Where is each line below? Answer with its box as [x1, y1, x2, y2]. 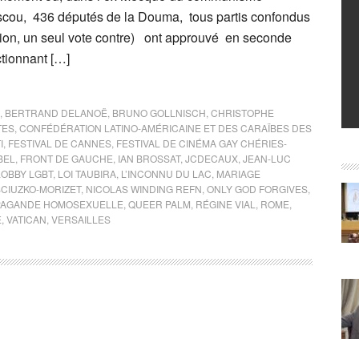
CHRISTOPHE [211, 106, 274, 119]
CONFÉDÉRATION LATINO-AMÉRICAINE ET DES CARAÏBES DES [19, 121, 312, 135]
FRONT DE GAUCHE [20, 151, 113, 165]
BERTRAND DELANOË [5, 106, 107, 119]
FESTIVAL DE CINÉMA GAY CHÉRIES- [116, 136, 287, 150]
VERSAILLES [51, 212, 111, 226]
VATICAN [6, 212, 46, 226]
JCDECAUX [185, 151, 238, 165]
